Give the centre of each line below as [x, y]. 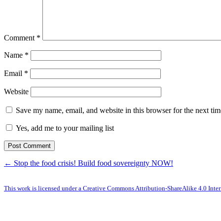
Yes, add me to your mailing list [64, 128]
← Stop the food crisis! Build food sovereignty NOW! [89, 163]
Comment [20, 37]
